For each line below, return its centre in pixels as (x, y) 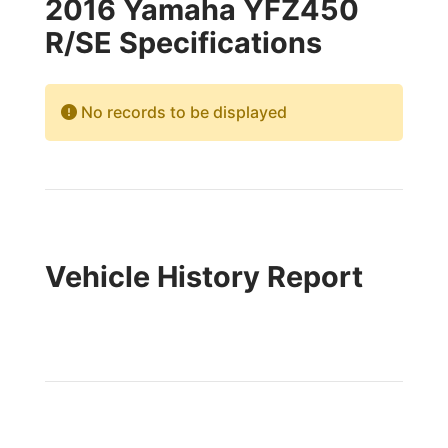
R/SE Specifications (183, 42)
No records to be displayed (181, 112)
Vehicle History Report (203, 276)
